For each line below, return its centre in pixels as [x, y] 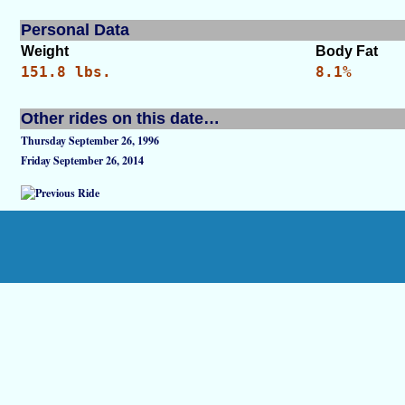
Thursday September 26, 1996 [90, 141]
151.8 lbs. [66, 72]
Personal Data [75, 30]
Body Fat [347, 51]
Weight [45, 51]
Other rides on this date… [120, 118]
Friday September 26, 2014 [82, 160]
